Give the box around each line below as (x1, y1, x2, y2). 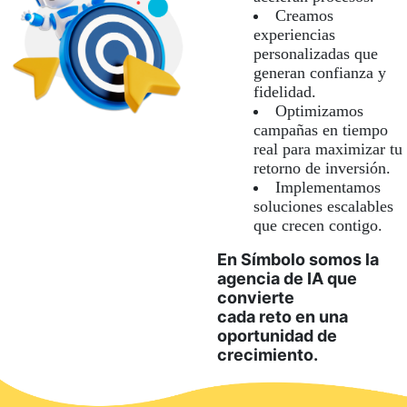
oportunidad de (217, 326, 337, 345)
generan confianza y (253, 64, 386, 82)
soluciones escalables (253, 197, 393, 215)
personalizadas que (253, 45, 378, 63)
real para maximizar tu (253, 140, 402, 158)
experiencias (253, 25, 335, 44)
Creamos (275, 6, 333, 25)
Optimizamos (275, 102, 363, 120)
